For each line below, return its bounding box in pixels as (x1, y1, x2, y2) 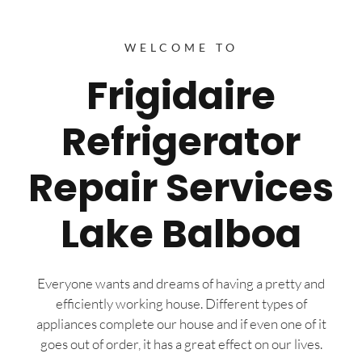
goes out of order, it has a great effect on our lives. (40, 335, 322, 352)
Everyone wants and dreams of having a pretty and (37, 274, 325, 292)
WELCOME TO (124, 40, 238, 54)
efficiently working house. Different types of (55, 294, 307, 312)
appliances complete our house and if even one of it (36, 314, 326, 332)
